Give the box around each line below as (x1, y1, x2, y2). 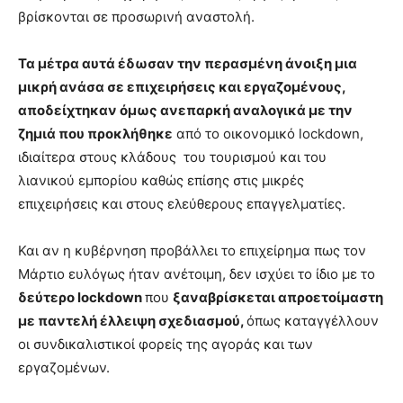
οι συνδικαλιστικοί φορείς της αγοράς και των (18, 335, 313, 353)
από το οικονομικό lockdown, (173, 124, 363, 142)
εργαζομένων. (18, 358, 110, 376)
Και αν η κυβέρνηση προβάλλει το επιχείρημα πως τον (18, 241, 366, 259)
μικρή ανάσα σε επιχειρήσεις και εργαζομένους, (18, 77, 345, 95)
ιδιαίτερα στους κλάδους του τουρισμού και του (18, 148, 327, 166)
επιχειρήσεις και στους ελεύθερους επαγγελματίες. (18, 194, 345, 212)
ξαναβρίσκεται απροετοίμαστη (173, 288, 383, 306)
